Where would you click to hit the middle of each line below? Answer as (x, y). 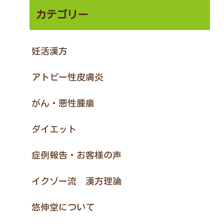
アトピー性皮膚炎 (68, 77)
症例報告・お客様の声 (77, 155)
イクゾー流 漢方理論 (77, 181)
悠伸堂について (63, 207)
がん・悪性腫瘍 (63, 103)
